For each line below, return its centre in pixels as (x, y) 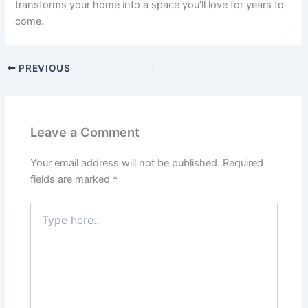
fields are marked (72, 179)
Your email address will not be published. (125, 163)
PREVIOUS (43, 68)
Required (243, 163)
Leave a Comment (85, 132)
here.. (43, 222)
